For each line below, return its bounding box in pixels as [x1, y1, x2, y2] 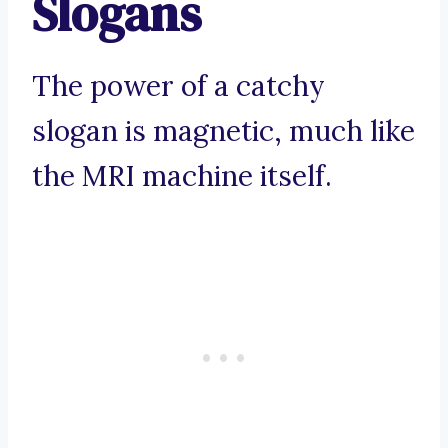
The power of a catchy [32, 68, 325, 105]
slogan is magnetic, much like [32, 113, 415, 150]
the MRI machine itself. [32, 158, 332, 195]
